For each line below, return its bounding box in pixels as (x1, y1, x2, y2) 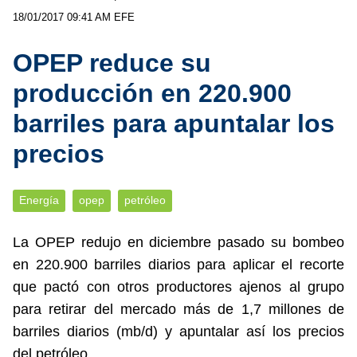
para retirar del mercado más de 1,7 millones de (13, 301, 344, 317)
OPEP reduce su (13, 49, 211, 77)
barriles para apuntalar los (13, 109, 335, 138)
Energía (19, 194, 59, 206)
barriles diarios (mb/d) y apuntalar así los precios (13, 324, 344, 339)
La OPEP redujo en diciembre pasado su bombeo (13, 234, 344, 250)
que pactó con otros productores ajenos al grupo (13, 279, 344, 295)
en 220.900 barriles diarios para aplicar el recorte (13, 257, 344, 273)
